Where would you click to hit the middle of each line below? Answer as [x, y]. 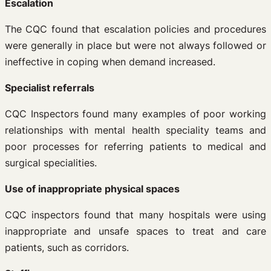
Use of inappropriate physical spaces [93, 189]
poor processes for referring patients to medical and [135, 146]
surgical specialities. [51, 163]
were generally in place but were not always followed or [135, 45]
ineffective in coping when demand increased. [110, 62]
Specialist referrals [50, 88]
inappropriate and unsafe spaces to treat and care [135, 231]
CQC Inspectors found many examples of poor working [135, 114]
